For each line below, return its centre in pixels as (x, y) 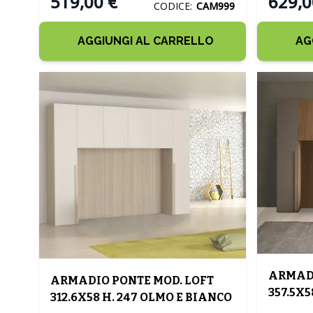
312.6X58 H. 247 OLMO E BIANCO (141, 298)
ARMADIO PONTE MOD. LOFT (132, 281)
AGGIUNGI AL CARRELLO (145, 41)
